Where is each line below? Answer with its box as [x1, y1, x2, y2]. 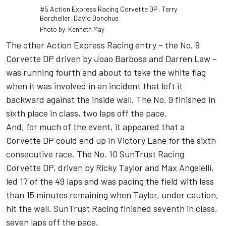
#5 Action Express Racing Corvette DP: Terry [40, 5, 177, 14]
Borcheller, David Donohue [40, 14, 119, 23]
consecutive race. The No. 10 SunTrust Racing [6, 148, 184, 160]
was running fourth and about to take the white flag [6, 67, 206, 78]
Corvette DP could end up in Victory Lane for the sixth [6, 135, 216, 146]
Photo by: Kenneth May [40, 25, 104, 34]
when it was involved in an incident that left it [6, 80, 183, 92]
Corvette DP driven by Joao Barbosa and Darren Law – [6, 53, 217, 65]
